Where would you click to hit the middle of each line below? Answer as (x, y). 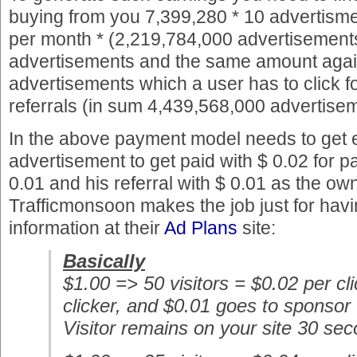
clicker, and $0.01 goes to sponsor (207, 305)
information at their (86, 228)
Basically (104, 261)
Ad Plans (201, 228)
